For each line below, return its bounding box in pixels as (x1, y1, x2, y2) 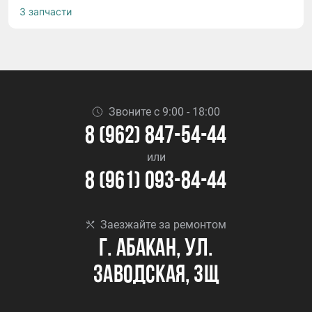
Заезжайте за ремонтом (100, 218, 226, 231)
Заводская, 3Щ (93, 264, 219, 288)
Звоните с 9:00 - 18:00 (109, 105, 220, 118)
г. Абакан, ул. (99, 237, 213, 262)
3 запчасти (19, 6, 72, 17)
